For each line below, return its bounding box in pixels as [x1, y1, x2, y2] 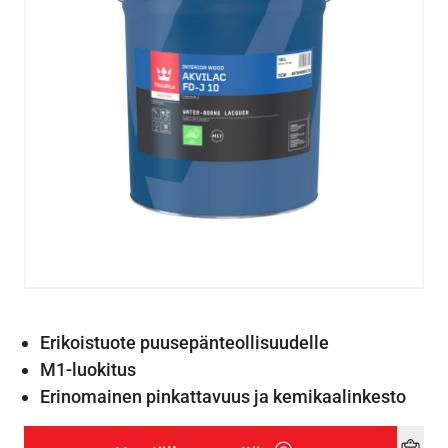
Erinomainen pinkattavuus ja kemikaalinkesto [40, 386, 406, 407]
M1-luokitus [40, 359, 136, 380]
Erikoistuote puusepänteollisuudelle [40, 332, 329, 353]
